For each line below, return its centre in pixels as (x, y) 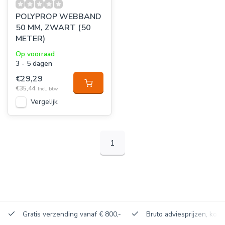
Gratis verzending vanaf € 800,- (71, 214)
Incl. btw (48, 89)
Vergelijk (44, 102)
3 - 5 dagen (34, 64)
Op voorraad (35, 54)
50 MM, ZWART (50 (53, 28)
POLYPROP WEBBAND (59, 17)
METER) (30, 39)
